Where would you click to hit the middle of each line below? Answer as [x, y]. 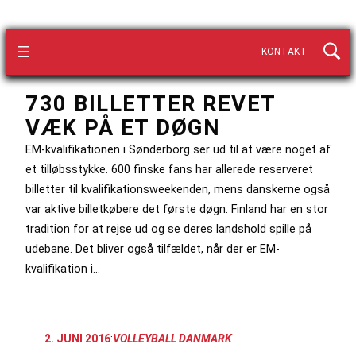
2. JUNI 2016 [77, 339]
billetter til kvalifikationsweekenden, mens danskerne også [178, 189]
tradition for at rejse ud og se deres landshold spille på [168, 228]
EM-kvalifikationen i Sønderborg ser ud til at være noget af [178, 149]
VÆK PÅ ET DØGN [123, 128]
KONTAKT [284, 52]
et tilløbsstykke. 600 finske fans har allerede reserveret [169, 169]
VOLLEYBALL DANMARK [172, 339]
